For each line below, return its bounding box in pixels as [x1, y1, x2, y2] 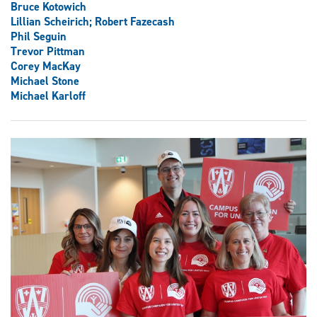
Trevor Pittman [11, 44, 85, 59]
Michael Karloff [11, 88, 86, 104]
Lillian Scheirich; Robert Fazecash [11, 14, 175, 30]
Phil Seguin [11, 29, 67, 45]
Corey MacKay [11, 59, 81, 74]
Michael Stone [11, 74, 79, 89]
